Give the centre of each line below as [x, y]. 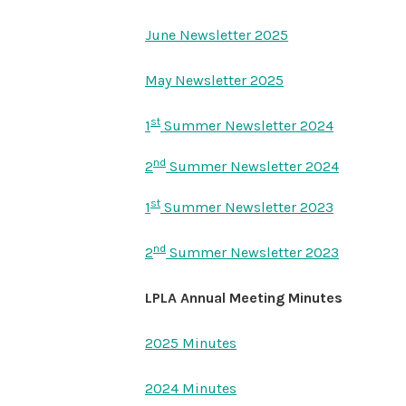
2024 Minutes [191, 388]
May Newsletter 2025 [214, 80]
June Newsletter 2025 [217, 35]
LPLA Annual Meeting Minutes [244, 298]
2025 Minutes [191, 343]
